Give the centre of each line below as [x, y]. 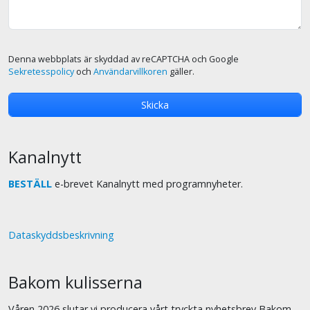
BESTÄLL [30, 184]
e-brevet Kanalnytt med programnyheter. [147, 184]
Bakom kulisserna [75, 283]
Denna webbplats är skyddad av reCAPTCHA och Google [124, 60]
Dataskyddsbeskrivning [61, 235]
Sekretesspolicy [41, 72]
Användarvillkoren [130, 72]
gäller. [181, 72]
